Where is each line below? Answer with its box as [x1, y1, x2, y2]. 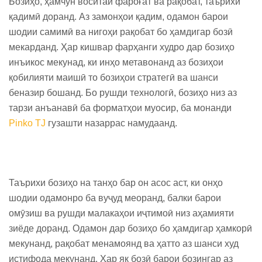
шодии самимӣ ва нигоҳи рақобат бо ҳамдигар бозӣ [9, 27, 233, 37]
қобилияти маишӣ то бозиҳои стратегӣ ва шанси [9, 73, 218, 82]
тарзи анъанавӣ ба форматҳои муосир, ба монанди [9, 103, 232, 113]
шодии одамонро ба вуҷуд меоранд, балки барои [9, 193, 221, 203]
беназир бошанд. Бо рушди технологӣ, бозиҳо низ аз [9, 88, 237, 98]
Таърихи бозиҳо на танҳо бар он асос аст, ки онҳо [9, 178, 223, 188]
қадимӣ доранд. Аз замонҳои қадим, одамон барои [9, 12, 228, 22]
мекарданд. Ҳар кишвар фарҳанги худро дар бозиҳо [9, 42, 235, 52]
